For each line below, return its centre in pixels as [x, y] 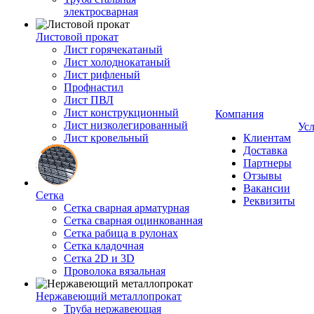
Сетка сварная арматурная [127, 208]
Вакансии [267, 188]
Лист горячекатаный [113, 49]
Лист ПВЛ [89, 100]
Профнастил [94, 87]
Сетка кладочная [104, 246]
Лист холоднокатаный [117, 62]
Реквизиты [269, 201]
